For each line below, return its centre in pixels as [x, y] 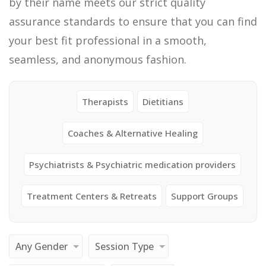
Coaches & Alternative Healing [132, 133]
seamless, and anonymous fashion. [98, 59]
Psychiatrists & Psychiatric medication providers [132, 164]
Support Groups [205, 196]
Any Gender [42, 246]
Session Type [124, 246]
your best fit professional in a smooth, [108, 40]
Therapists [105, 102]
